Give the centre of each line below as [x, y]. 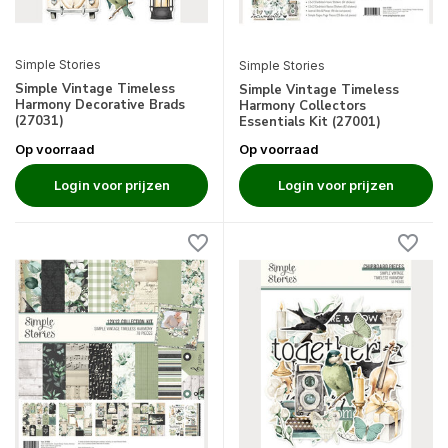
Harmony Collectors [302, 106]
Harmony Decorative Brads [100, 104]
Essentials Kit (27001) [310, 122]
